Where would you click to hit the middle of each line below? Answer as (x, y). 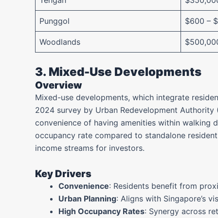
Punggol (54, 21)
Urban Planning (87, 199)
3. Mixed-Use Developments (118, 72)
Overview (59, 85)
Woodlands (60, 42)
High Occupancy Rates (101, 211)
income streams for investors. (90, 148)
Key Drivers (63, 174)
